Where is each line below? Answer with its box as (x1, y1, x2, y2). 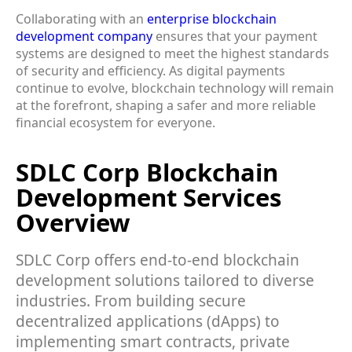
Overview (16, 205, 130, 239)
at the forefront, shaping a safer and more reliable (16, 96, 316, 114)
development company (16, 27, 152, 45)
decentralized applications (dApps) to (16, 310, 280, 332)
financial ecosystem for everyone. (16, 113, 215, 131)
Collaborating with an (16, 9, 147, 27)
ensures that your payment (152, 27, 317, 45)
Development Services (16, 180, 281, 214)
